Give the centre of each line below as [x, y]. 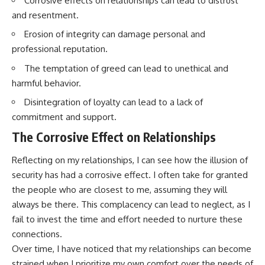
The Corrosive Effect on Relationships [114, 137]
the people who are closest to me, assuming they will [119, 190]
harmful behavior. [46, 83]
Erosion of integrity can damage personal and [115, 34]
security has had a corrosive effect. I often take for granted [130, 175]
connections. [37, 234]
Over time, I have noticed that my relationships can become [132, 249]
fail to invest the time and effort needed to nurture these [127, 219]
